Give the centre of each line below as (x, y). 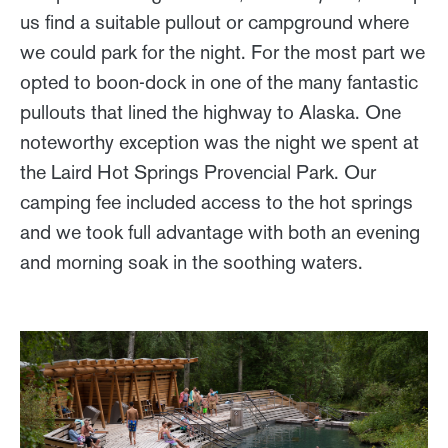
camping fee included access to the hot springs (216, 201)
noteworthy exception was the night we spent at (219, 141)
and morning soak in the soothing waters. (191, 261)
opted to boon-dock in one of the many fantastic (219, 81)
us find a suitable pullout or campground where (214, 21)
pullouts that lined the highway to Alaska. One (210, 111)
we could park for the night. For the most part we (222, 51)
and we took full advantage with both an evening (220, 231)
